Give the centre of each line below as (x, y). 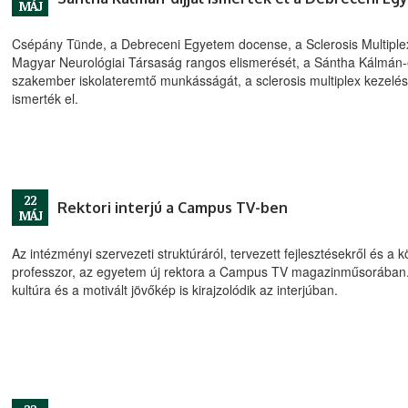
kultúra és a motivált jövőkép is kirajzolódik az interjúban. (175, 289)
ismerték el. (45, 98)
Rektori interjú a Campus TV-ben (173, 207)
